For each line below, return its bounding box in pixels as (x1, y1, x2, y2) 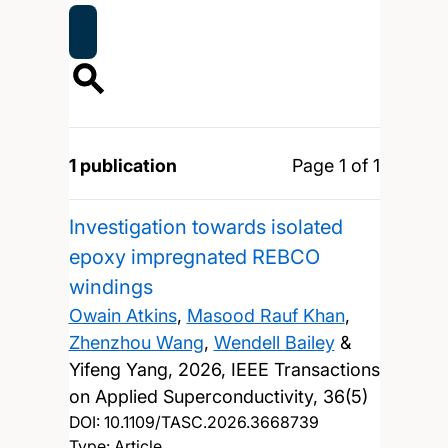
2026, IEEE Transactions (177, 358, 380, 380)
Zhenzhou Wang (68, 331, 204, 353)
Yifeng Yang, (68, 358, 178, 380)
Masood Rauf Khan (186, 304, 345, 326)
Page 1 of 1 (291, 154, 380, 176)
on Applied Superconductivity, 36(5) (68, 385, 368, 407)
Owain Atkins (68, 304, 177, 326)
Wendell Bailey (213, 331, 335, 353)
